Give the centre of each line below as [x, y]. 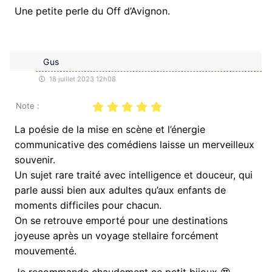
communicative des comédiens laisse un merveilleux [134, 144]
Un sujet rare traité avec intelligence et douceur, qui [134, 175]
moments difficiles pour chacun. [88, 205]
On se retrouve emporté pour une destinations [121, 220]
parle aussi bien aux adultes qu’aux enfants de [120, 190]
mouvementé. [46, 250]
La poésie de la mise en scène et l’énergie [110, 129]
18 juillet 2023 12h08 [82, 79]
